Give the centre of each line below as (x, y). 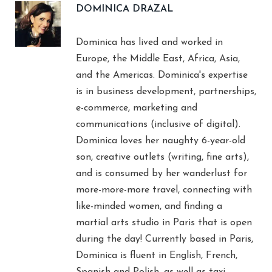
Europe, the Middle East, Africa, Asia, (158, 59)
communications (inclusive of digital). (158, 124)
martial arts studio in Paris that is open (164, 223)
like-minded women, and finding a (149, 206)
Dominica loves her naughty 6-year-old (161, 141)
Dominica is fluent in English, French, (157, 255)
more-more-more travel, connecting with (164, 190)
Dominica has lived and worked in (149, 42)
